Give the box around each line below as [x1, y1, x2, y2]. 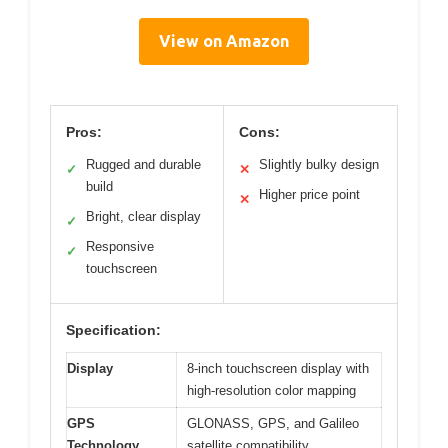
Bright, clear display [86, 208, 201, 224]
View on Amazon [159, 31, 289, 50]
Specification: [66, 321, 161, 338]
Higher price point [259, 186, 360, 202]
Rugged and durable [86, 156, 201, 172]
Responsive [86, 238, 154, 254]
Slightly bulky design [259, 156, 379, 172]
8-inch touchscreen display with [187, 360, 369, 376]
